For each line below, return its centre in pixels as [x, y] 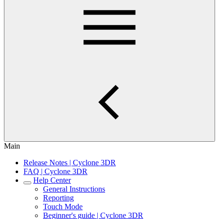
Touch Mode [63, 207]
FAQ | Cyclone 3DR [55, 171]
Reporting [58, 198]
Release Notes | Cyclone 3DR [70, 163]
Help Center [52, 180]
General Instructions [74, 189]
